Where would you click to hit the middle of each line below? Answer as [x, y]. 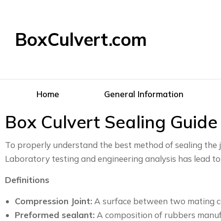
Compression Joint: [54, 201]
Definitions [27, 180]
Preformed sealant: [55, 215]
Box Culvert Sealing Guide [111, 122]
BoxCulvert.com [81, 39]
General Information [144, 94]
